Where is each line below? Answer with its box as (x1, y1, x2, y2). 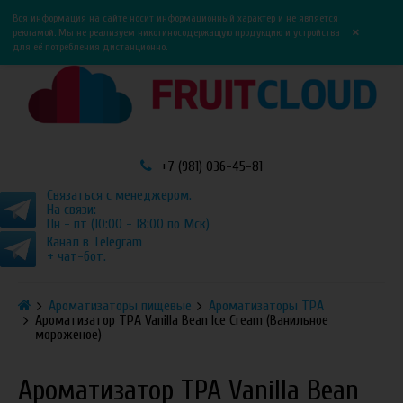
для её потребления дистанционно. (13, 40, 167, 53)
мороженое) (34, 327, 102, 343)
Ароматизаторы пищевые (48, 297, 192, 314)
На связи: (47, 201, 96, 218)
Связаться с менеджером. (47, 187, 192, 203)
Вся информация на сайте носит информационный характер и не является (13, 12, 338, 24)
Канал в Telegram (47, 234, 142, 250)
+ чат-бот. (47, 248, 106, 264)
